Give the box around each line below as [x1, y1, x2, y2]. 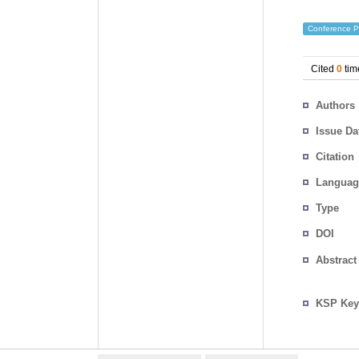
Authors [316, 99, 355, 111]
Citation [316, 151, 354, 163]
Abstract [316, 253, 357, 266]
